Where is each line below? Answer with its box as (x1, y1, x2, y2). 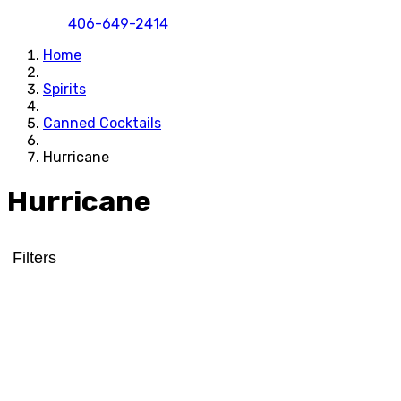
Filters (13, 248, 56, 267)
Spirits (43, 80, 86, 98)
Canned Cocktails (43, 114, 161, 132)
